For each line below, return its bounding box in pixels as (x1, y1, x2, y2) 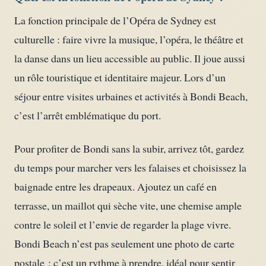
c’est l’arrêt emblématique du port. (14, 107, 161, 122)
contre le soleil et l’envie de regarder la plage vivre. (14, 217, 231, 232)
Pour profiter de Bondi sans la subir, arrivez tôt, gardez (14, 141, 244, 156)
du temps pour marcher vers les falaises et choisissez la (14, 160, 246, 175)
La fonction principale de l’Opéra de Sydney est (14, 12, 216, 27)
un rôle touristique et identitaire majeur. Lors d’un (14, 69, 226, 84)
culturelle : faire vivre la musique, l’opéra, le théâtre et (14, 31, 243, 46)
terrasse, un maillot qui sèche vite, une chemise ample (14, 198, 242, 213)
